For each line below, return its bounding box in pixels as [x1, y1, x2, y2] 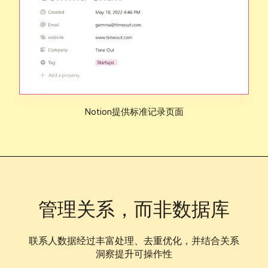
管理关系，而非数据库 [38, 200, 230, 220]
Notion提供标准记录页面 [84, 106, 184, 117]
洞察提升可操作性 [96, 248, 172, 260]
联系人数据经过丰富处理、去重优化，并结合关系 [29, 234, 239, 246]
